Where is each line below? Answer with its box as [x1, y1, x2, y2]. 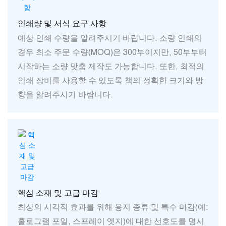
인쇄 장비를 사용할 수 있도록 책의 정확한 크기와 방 [18, 75, 203, 85]
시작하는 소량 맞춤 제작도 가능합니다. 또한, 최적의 [18, 61, 204, 71]
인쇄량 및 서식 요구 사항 [18, 19, 106, 28]
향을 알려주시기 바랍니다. [18, 89, 113, 99]
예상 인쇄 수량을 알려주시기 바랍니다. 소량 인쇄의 [18, 33, 202, 42]
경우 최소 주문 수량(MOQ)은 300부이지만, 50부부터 [18, 47, 207, 56]
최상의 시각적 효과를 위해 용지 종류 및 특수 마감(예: [18, 202, 208, 212]
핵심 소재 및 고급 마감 [18, 188, 98, 198]
